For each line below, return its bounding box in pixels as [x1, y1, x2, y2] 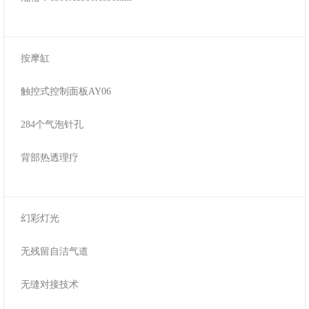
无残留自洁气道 [20, 246, 88, 257]
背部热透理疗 [20, 152, 79, 163]
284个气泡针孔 [20, 119, 83, 130]
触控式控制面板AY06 [20, 86, 111, 97]
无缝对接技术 [20, 279, 79, 290]
